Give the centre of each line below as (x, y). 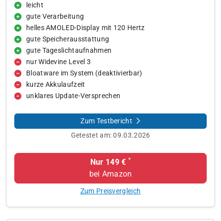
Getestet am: (92, 135)
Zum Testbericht (107, 121)
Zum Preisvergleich (110, 191)
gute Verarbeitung (55, 17)
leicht (35, 5)
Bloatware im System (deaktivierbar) (84, 73)
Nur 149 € (108, 162)
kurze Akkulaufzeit (56, 85)
